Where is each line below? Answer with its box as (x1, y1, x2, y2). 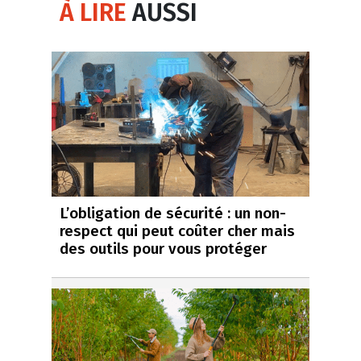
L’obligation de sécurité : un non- (60, 203, 286, 222)
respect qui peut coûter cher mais (60, 221, 295, 240)
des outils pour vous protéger (60, 239, 267, 258)
